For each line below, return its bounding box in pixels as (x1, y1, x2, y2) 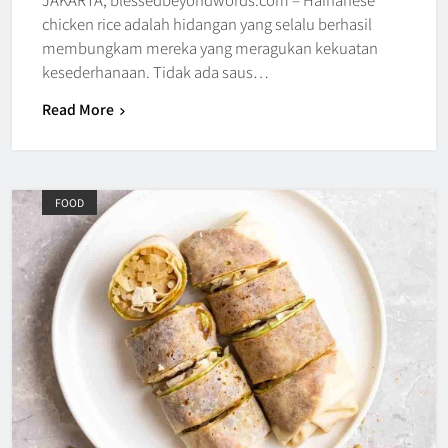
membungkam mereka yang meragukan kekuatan (42, 36, 378, 58)
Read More (42, 98, 114, 119)
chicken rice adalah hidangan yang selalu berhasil (42, 12, 372, 34)
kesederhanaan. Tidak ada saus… (42, 60, 269, 82)
